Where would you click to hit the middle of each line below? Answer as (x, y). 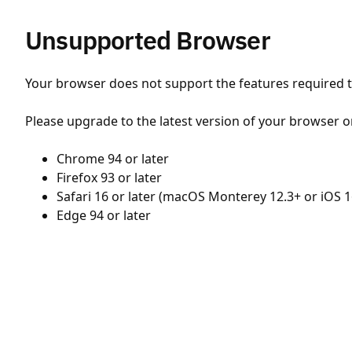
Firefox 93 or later (109, 178)
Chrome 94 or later (113, 159)
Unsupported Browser (148, 40)
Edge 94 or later (104, 215)
